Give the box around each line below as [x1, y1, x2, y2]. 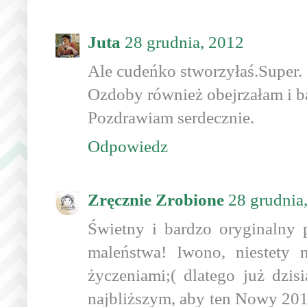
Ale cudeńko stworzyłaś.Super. [88, 62, 302, 81]
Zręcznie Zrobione [88, 191, 224, 210]
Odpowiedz [88, 137, 168, 156]
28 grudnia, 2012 [125, 33, 244, 52]
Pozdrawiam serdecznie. [88, 108, 254, 127]
